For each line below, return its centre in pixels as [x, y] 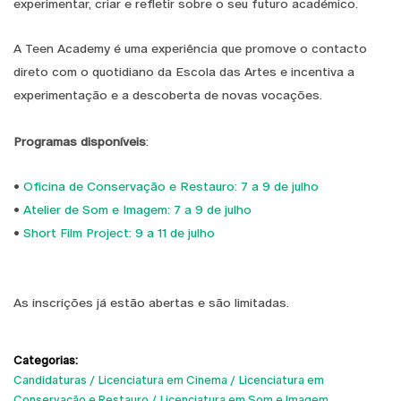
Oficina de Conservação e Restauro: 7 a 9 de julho [171, 186]
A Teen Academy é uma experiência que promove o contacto [190, 48]
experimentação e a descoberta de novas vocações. [168, 94]
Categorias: [46, 360]
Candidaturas [50, 380]
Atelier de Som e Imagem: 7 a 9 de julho [136, 209]
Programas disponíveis [80, 141]
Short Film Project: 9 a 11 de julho [119, 232]
